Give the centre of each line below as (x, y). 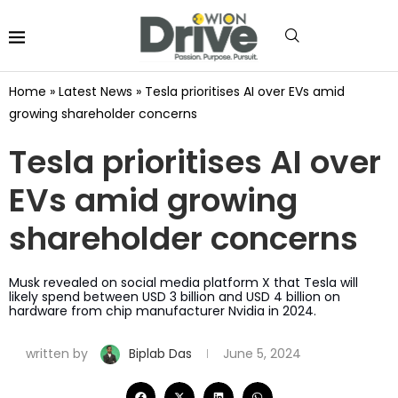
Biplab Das (162, 353)
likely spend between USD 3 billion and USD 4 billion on (175, 296)
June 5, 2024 (262, 353)
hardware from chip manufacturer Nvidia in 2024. (163, 310)
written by (57, 353)
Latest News (96, 91)
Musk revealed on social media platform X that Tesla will (183, 282)
